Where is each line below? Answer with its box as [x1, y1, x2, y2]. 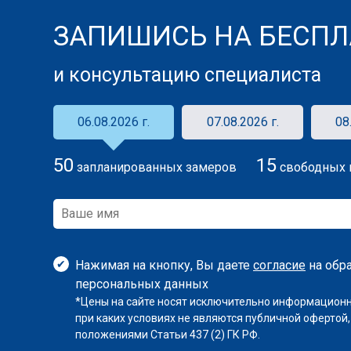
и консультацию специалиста [53, 63, 321, 86]
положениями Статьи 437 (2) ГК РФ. [75, 328, 260, 341]
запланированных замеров [74, 160, 237, 175]
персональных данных [75, 277, 208, 291]
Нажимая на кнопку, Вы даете [75, 258, 253, 273]
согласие [253, 258, 306, 273]
